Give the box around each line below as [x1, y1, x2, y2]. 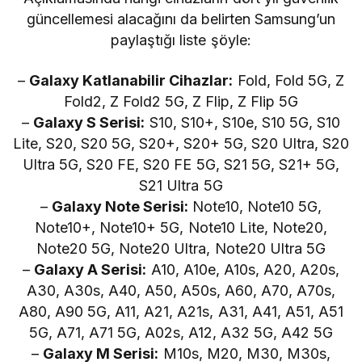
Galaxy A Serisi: [34, 260, 147, 278]
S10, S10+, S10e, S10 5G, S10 [145, 113, 340, 131]
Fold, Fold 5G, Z [233, 71, 344, 89]
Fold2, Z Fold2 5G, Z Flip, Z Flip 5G [63, 92, 299, 110]
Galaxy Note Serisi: [51, 197, 188, 215]
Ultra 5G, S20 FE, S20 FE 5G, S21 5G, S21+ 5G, [23, 155, 339, 173]
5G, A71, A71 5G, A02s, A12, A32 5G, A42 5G [28, 323, 334, 341]
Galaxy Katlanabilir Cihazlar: [29, 71, 234, 89]
